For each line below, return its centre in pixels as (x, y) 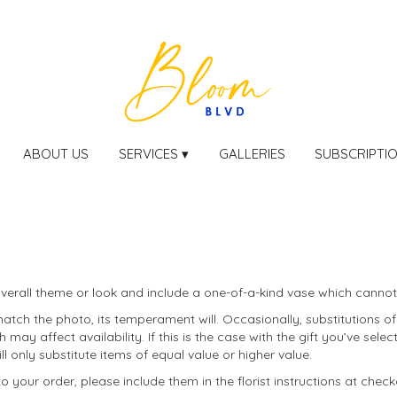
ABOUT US (56, 153)
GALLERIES (252, 153)
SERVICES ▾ (154, 153)
